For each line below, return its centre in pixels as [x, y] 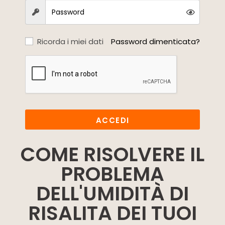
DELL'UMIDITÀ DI [113, 194]
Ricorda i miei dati [70, 41]
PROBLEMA [113, 174]
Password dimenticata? [155, 41]
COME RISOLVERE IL [113, 154]
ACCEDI [113, 120]
